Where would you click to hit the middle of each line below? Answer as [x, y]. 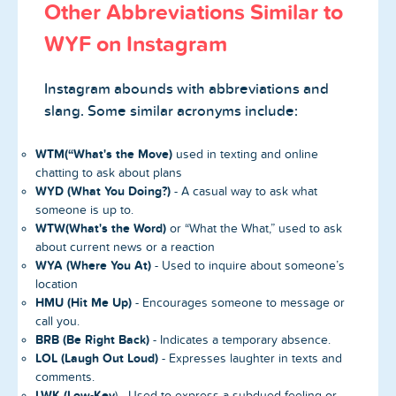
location [57, 284]
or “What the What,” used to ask [256, 228]
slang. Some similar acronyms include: [171, 111]
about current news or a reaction [125, 247]
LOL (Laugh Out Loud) [97, 358]
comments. [65, 377]
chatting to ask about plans [109, 172]
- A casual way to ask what [244, 191]
